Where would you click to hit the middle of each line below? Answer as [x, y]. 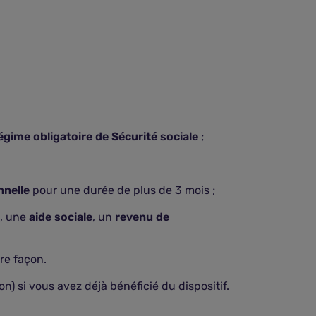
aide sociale [61, 217]
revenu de [142, 217]
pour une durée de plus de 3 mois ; [122, 190]
